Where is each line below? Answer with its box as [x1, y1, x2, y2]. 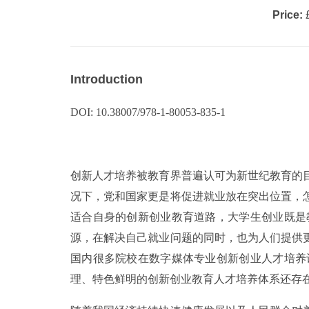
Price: [272, 9, 303, 21]
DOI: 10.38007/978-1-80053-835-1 [70, 106, 226, 118]
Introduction [70, 72, 143, 86]
